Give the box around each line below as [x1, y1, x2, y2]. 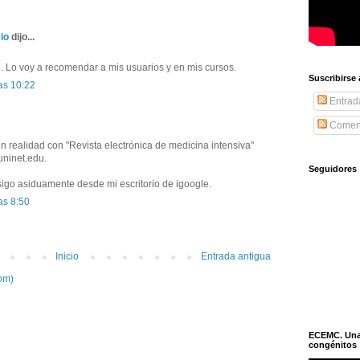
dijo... [9, 31, 35, 43]
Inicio [55, 250, 79, 262]
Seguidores [309, 164, 357, 174]
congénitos [309, 340, 357, 350]
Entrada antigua [201, 250, 271, 262]
